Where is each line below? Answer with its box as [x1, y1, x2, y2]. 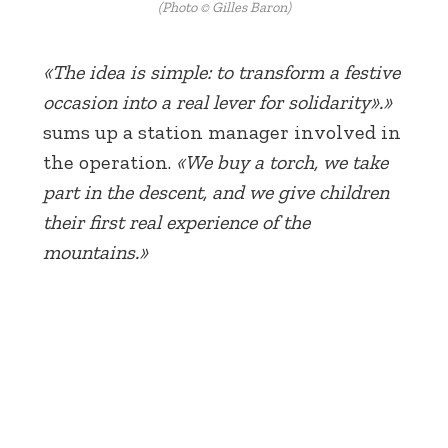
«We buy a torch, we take [176, 149, 388, 174]
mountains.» [43, 239, 148, 264]
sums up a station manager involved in [43, 119, 401, 144]
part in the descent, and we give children [43, 179, 389, 204]
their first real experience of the [43, 209, 310, 234]
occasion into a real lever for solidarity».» [43, 89, 392, 114]
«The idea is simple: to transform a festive [43, 59, 400, 84]
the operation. [43, 149, 176, 174]
